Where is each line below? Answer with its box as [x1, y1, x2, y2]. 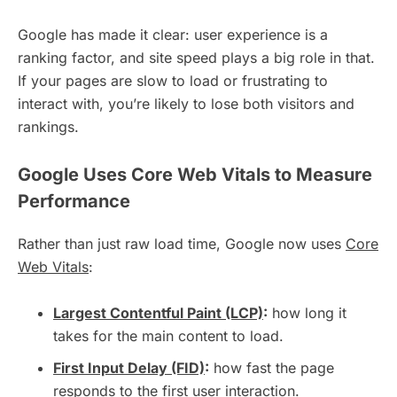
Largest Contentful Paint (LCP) [53, 304, 263, 323]
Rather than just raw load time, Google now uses [18, 235, 346, 253]
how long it [268, 304, 346, 323]
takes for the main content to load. [53, 327, 284, 346]
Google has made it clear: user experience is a [18, 26, 328, 44]
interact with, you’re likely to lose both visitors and [18, 95, 354, 113]
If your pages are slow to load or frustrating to [18, 72, 328, 90]
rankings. [18, 118, 79, 136]
